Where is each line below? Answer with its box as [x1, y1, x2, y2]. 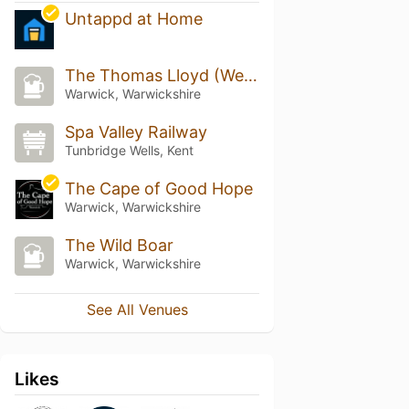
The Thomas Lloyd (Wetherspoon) [243, 66, 257, 86]
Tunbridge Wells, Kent [64, 142, 194, 159]
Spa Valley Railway [64, 122, 207, 142]
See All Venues [86, 299, 188, 319]
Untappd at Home [64, 9, 203, 29]
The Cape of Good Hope [64, 179, 253, 198]
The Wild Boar [64, 235, 173, 255]
